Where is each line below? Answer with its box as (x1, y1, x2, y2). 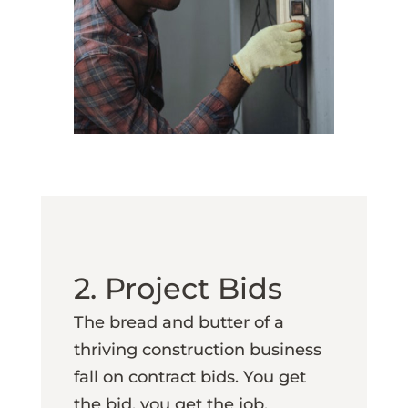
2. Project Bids (73, 270, 299, 307)
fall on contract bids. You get (73, 367, 306, 388)
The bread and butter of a (73, 312, 284, 333)
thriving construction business (73, 340, 321, 361)
